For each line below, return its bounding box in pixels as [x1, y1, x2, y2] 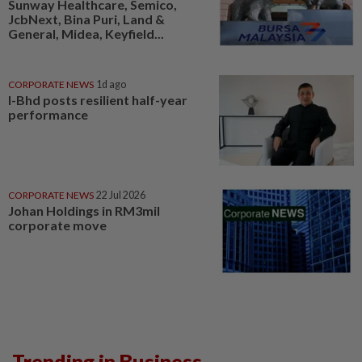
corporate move [8, 217, 107, 234]
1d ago [96, 78, 126, 91]
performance [8, 107, 88, 123]
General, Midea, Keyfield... [8, 25, 164, 41]
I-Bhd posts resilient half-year [8, 92, 187, 108]
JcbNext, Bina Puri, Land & [8, 11, 165, 27]
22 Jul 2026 [96, 189, 145, 202]
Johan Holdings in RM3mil [8, 203, 160, 219]
